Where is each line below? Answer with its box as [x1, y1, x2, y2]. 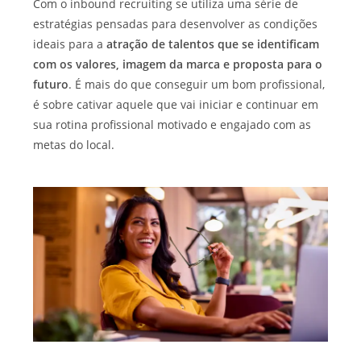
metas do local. [33, 137, 115, 153]
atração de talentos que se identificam [106, 36, 320, 52]
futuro [33, 77, 69, 93]
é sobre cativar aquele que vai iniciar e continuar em [33, 97, 319, 113]
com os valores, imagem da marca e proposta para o [33, 56, 323, 73]
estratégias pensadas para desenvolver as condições [33, 16, 318, 32]
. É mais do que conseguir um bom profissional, [68, 77, 326, 93]
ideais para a [33, 36, 107, 52]
